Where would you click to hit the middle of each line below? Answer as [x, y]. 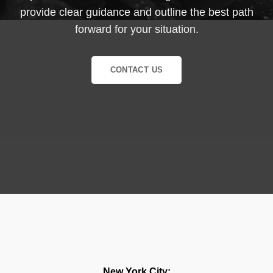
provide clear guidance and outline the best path [136, 12]
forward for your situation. [136, 30]
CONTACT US [136, 70]
